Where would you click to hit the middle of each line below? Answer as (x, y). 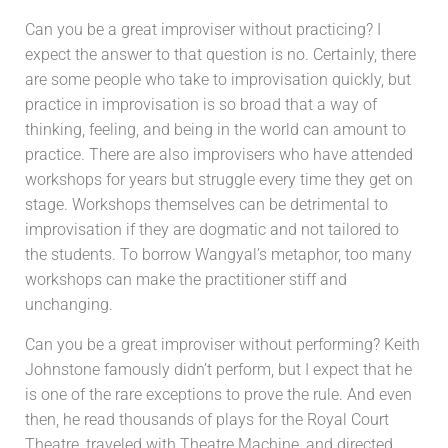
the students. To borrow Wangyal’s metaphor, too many (218, 254)
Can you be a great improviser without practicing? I (203, 29)
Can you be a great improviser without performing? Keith (222, 344)
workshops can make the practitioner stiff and (186, 279)
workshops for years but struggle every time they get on (219, 179)
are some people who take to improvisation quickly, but (218, 79)
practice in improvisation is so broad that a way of (201, 104)
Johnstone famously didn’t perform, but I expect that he (218, 369)
